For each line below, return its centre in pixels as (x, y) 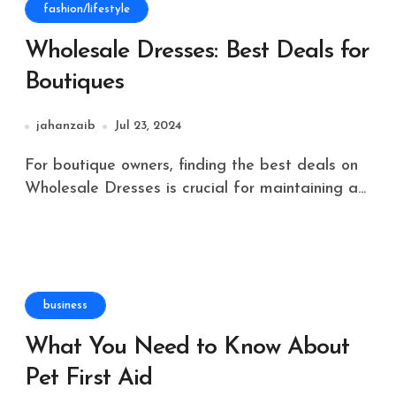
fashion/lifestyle (87, 9)
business (65, 305)
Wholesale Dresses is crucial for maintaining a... (195, 189)
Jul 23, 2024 (148, 126)
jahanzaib (66, 126)
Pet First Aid (89, 379)
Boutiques (75, 83)
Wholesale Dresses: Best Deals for (197, 52)
